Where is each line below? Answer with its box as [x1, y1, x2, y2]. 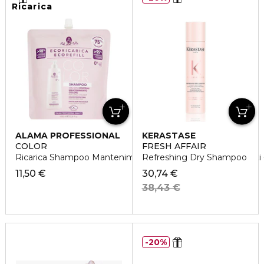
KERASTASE [141, 130, 196, 141]
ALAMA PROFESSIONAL [15, 130, 120, 141]
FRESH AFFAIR [141, 141, 206, 152]
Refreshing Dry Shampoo [141, 152, 247, 163]
